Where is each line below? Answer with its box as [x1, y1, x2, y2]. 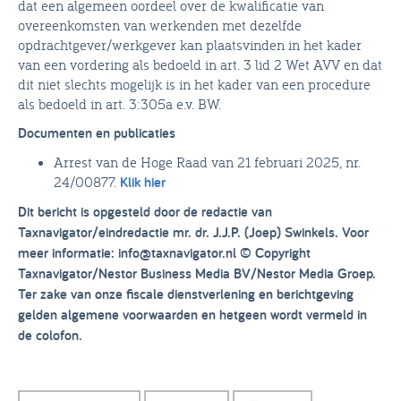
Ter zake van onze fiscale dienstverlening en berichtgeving [18, 284, 354, 303]
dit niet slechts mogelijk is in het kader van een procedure [18, 74, 371, 93]
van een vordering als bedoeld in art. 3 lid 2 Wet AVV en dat [18, 55, 382, 73]
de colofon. [18, 325, 82, 345]
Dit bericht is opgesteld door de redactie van [18, 201, 272, 221]
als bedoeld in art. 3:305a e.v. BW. [18, 94, 221, 113]
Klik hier [120, 172, 166, 192]
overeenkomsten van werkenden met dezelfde [18, 15, 302, 34]
